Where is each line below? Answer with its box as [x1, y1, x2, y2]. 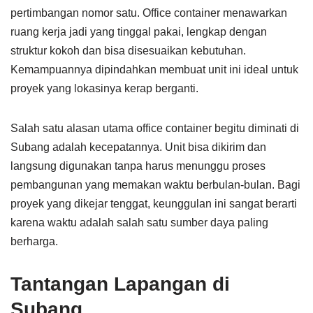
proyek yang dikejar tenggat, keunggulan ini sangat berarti [10, 198, 297, 210]
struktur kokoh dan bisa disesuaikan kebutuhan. [10, 45, 246, 57]
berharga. [10, 235, 58, 247]
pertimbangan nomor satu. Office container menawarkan [10, 7, 287, 19]
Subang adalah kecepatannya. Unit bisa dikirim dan [10, 141, 266, 153]
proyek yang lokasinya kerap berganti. [10, 82, 198, 94]
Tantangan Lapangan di [10, 273, 230, 295]
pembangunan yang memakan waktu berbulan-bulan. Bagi [10, 179, 300, 191]
